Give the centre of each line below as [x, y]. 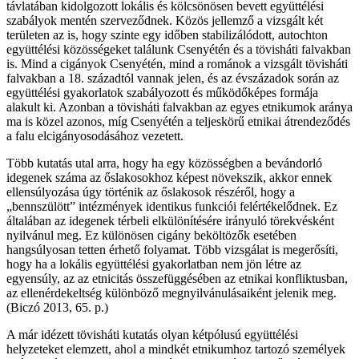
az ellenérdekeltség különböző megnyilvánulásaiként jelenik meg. [171, 292]
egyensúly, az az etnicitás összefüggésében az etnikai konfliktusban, [177, 278]
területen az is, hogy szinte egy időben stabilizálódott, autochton [167, 34]
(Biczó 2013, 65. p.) [57, 307]
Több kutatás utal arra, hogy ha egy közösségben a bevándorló [164, 163]
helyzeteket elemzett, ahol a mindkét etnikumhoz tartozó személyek [176, 349]
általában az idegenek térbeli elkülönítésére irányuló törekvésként [170, 220]
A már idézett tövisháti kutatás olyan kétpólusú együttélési [152, 334]
